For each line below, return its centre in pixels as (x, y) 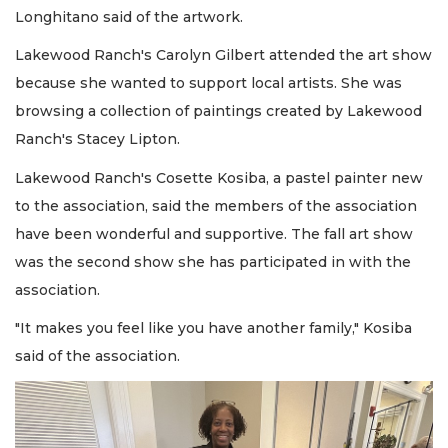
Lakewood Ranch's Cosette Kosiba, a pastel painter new (219, 177)
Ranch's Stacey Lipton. (99, 139)
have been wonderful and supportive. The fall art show (214, 233)
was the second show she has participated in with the (213, 261)
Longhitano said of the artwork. (129, 16)
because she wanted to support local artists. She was (208, 83)
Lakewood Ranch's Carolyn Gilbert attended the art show (223, 55)
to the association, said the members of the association (216, 205)
